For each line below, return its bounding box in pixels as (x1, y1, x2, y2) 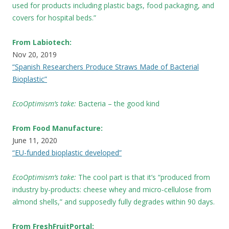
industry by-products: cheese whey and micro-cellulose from (12, 184, 211, 194)
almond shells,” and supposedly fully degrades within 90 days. (12, 196, 215, 207)
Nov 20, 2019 (12, 49, 57, 59)
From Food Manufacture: (12, 123, 103, 133)
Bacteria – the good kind (78, 98, 159, 108)
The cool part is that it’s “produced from (78, 172, 210, 182)
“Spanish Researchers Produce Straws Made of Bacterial (12, 61, 199, 72)
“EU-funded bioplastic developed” (12, 147, 122, 157)
